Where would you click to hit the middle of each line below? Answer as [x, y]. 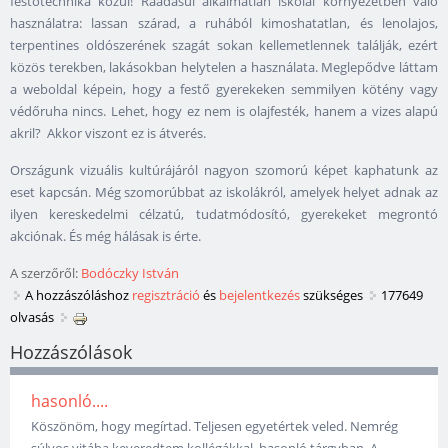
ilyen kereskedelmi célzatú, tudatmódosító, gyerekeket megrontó [224, 214]
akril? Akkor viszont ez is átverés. [108, 133]
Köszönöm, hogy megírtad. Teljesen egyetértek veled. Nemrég [215, 425]
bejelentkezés [259, 295]
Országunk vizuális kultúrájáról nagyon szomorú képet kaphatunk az [224, 170]
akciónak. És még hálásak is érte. [105, 236]
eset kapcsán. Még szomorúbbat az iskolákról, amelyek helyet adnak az [224, 192]
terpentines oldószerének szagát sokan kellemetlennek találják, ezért [224, 45]
